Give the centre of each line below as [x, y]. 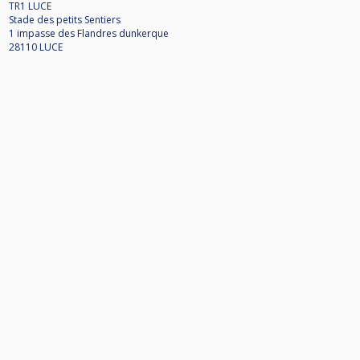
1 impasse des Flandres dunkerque [89, 34]
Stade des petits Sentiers [65, 20]
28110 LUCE [36, 47]
